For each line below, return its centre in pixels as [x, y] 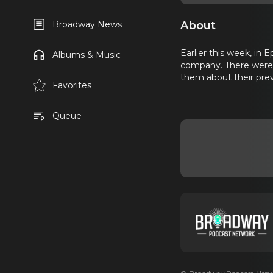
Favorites [72, 85]
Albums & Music [86, 55]
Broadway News [87, 24]
